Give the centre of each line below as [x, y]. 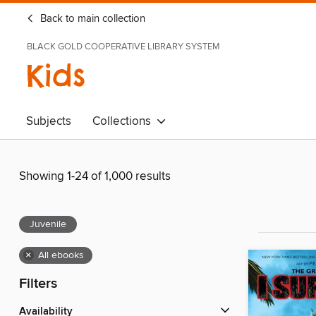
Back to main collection [91, 19]
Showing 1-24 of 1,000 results [95, 177]
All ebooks [61, 256]
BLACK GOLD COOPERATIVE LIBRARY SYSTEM [123, 47]
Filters [38, 284]
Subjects [49, 121]
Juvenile [48, 225]
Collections [124, 121]
